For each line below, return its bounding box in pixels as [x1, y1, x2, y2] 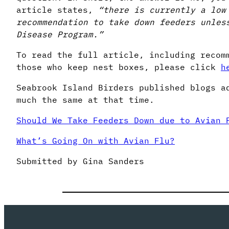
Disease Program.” [16, 29, 103, 39]
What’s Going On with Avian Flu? [16, 135, 175, 146]
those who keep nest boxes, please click [16, 61, 221, 72]
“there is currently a [98, 4, 205, 15]
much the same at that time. [16, 94, 154, 105]
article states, [16, 4, 98, 15]
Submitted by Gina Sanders [16, 155, 144, 166]
